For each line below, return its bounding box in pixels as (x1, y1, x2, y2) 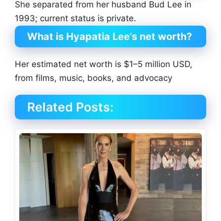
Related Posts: (27, 100, 113, 115)
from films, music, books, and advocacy (15, 73, 172, 83)
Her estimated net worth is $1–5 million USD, (15, 59, 192, 70)
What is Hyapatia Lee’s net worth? (27, 31, 192, 43)
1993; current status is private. (15, 13, 136, 23)
